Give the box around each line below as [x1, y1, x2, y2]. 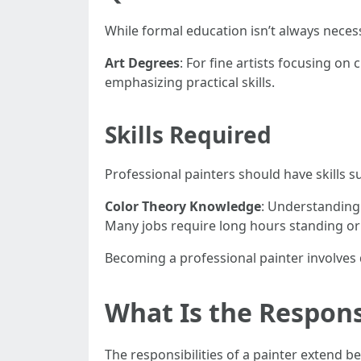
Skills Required [105, 119, 272, 150]
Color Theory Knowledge [105, 197, 261, 215]
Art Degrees [105, 54, 180, 72]
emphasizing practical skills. [105, 73, 275, 91]
